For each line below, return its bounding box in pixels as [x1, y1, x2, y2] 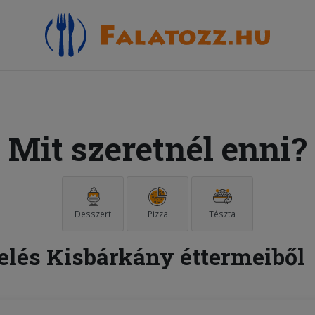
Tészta [209, 208, 236, 220]
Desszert [75, 208, 111, 220]
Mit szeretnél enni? [8, 127, 307, 169]
